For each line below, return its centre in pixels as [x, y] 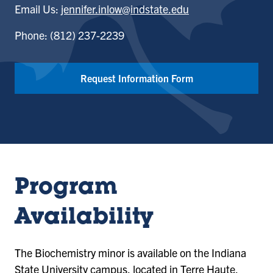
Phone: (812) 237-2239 [69, 35]
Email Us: [38, 9]
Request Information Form [136, 78]
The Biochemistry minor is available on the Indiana [130, 252]
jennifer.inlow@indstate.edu [125, 9]
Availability [84, 219]
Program [66, 189]
